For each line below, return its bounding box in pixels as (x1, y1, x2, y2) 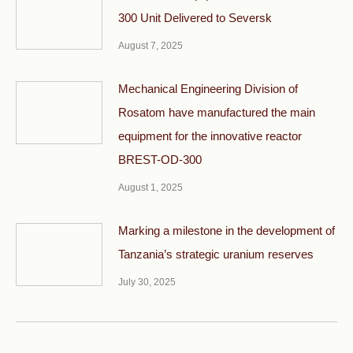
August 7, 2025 (118, 39, 183, 51)
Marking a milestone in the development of (118, 223, 335, 237)
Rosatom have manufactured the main (118, 105, 315, 119)
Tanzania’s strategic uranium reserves (118, 247, 314, 261)
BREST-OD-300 (118, 152, 202, 166)
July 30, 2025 (118, 276, 176, 288)
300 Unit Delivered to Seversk (118, 10, 272, 24)
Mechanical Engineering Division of (118, 81, 298, 95)
